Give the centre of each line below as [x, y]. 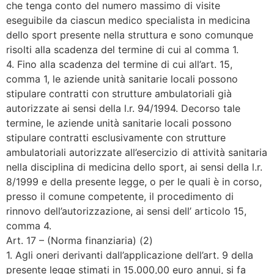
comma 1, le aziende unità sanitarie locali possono [122, 79]
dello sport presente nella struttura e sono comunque [130, 35]
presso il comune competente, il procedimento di [120, 197]
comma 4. [29, 226]
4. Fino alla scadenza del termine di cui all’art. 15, [119, 65]
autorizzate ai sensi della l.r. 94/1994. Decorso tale [123, 109]
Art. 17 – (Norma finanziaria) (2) [80, 241]
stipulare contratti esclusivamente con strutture [116, 138]
